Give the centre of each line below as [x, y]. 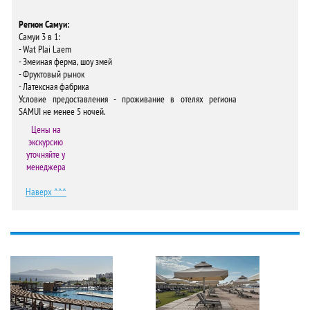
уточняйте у [46, 154]
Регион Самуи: [44, 24]
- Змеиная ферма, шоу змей [65, 62]
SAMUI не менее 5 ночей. [62, 111]
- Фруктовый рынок [52, 74]
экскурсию [46, 142]
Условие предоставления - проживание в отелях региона [128, 99]
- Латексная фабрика [54, 86]
